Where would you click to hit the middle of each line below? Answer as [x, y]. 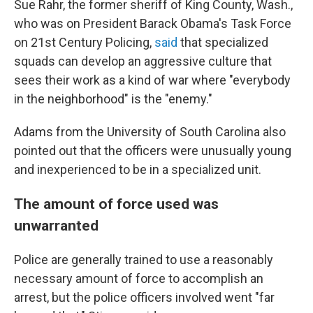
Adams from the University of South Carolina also [150, 132]
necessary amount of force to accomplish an [139, 278]
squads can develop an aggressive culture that [143, 61]
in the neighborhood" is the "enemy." [113, 99]
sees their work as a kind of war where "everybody [152, 80]
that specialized [224, 42]
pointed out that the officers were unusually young [153, 151]
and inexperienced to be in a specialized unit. [138, 169]
